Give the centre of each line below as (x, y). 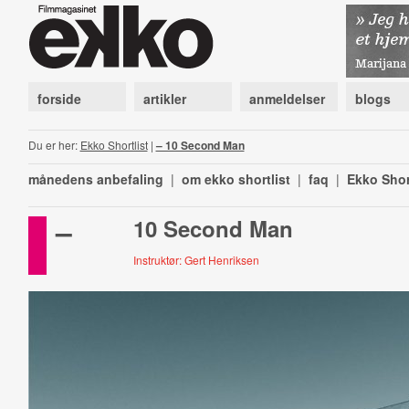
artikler (164, 99)
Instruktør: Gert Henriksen (197, 260)
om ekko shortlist (236, 179)
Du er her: (54, 145)
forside (59, 99)
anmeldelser (287, 99)
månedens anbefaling (95, 179)
